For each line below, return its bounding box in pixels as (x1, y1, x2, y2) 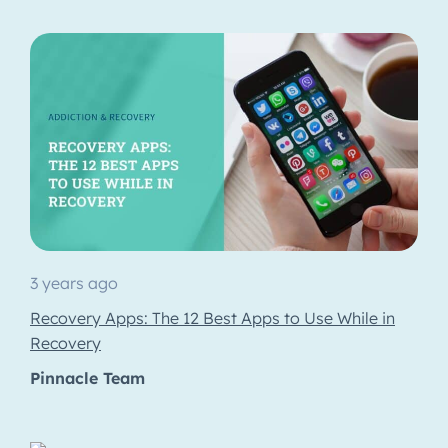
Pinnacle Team (30, 368, 145, 389)
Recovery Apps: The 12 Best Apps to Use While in (30, 308, 395, 329)
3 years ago (30, 273, 118, 294)
